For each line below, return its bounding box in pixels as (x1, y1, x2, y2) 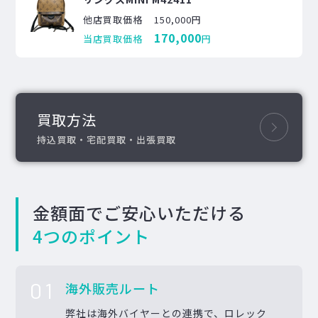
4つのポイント (33, 223, 150, 248)
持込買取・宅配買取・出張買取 (37, 132, 177, 146)
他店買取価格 (83, 12, 143, 26)
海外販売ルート (65, 278, 160, 297)
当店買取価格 (83, 31, 143, 45)
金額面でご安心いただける (33, 199, 246, 225)
